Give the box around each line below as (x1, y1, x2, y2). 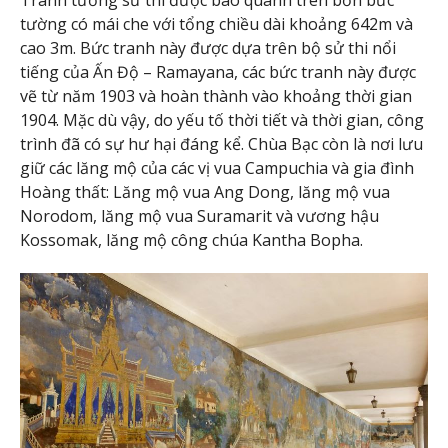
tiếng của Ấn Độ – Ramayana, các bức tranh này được (20, 60, 416, 83)
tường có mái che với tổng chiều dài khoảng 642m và (20, 12, 413, 35)
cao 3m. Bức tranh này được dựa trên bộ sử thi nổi (20, 36, 396, 59)
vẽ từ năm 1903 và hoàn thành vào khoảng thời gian (20, 84, 412, 107)
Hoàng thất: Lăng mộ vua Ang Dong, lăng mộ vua (20, 180, 390, 203)
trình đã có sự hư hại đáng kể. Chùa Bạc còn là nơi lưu (20, 132, 423, 155)
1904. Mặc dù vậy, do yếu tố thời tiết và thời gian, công (20, 108, 424, 131)
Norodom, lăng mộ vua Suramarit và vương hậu (20, 204, 379, 227)
